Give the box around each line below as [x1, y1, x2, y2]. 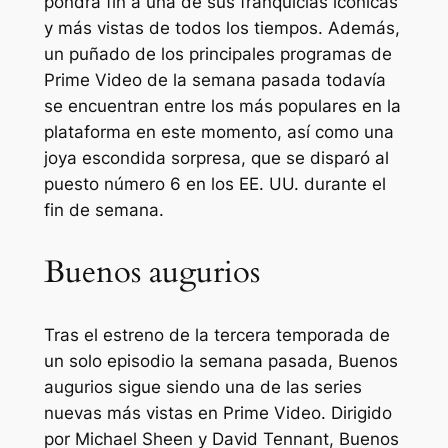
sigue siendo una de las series [112, 377, 362, 397]
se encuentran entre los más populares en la [43, 96, 401, 117]
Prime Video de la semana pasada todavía [43, 70, 386, 91]
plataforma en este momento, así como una [43, 122, 394, 143]
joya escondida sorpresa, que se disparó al [43, 148, 389, 169]
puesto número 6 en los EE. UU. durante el [43, 174, 386, 195]
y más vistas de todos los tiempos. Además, [43, 18, 400, 39]
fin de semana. [43, 200, 164, 221]
